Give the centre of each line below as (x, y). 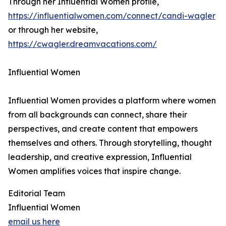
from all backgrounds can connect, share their (98, 115)
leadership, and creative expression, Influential (100, 157)
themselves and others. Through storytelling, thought (110, 143)
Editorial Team (37, 193)
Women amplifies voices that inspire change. (94, 171)
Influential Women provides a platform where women (112, 100)
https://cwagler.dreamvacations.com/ (82, 44)
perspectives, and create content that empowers (103, 129)
